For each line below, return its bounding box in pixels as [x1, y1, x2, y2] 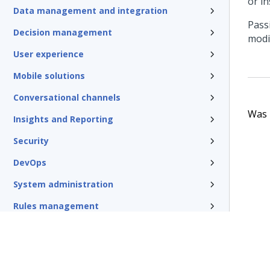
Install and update [13, 222, 93, 233]
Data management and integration [13, 5, 168, 16]
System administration [13, 178, 113, 190]
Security [13, 135, 49, 146]
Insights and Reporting [13, 113, 113, 125]
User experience [13, 48, 84, 60]
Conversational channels [13, 92, 121, 103]
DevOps [13, 157, 46, 168]
